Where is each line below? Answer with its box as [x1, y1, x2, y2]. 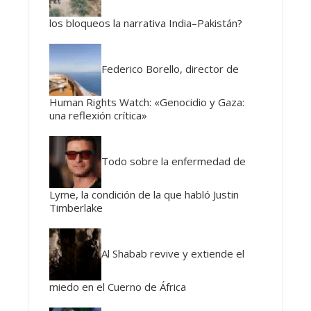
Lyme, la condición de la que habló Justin [49, 187, 239, 201]
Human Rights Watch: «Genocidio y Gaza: [49, 95, 244, 109]
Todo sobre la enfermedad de [101, 153, 246, 168]
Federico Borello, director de [101, 61, 239, 76]
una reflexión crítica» [49, 108, 147, 122]
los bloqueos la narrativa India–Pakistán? [49, 16, 242, 30]
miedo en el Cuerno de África [49, 280, 186, 294]
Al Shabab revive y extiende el [101, 246, 244, 260]
